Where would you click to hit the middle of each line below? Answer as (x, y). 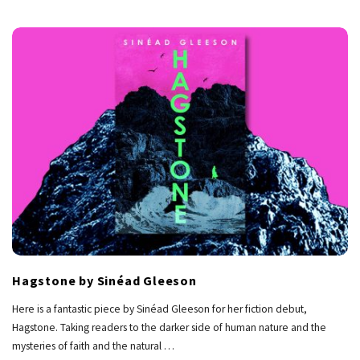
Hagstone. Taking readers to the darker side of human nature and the (169, 328)
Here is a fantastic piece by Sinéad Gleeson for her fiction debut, (160, 309)
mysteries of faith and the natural (87, 346)
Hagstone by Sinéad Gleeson (104, 281)
